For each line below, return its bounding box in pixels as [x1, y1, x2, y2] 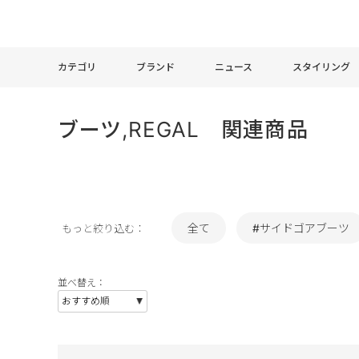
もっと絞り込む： [62, 222, 145, 235]
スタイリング [292, 60, 350, 73]
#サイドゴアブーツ [252, 221, 349, 235]
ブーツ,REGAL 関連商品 [58, 117, 309, 142]
